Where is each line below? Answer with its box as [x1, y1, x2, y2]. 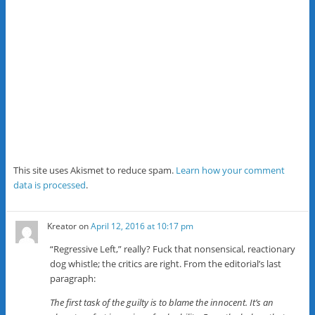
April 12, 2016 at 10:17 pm [91, 219, 194, 232]
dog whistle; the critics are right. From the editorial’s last [50, 257, 282, 270]
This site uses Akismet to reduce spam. [13, 164, 176, 177]
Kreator [47, 219, 77, 232]
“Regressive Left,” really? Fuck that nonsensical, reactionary [50, 242, 296, 255]
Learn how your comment [175, 164, 285, 177]
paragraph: [50, 271, 96, 285]
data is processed [13, 179, 86, 192]
